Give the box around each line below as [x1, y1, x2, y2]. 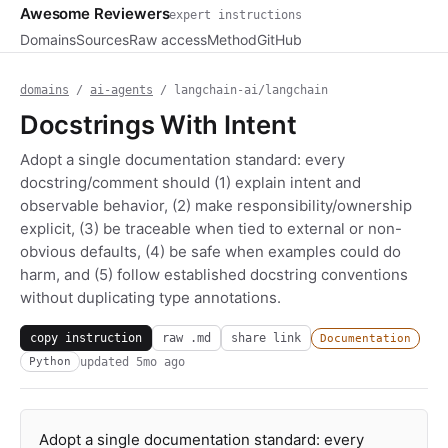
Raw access [129, 31, 207, 48]
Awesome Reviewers [20, 4, 170, 23]
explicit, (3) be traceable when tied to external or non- [20, 219, 402, 238]
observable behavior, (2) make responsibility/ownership [20, 196, 412, 215]
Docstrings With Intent [20, 109, 297, 140]
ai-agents [90, 83, 153, 97]
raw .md [162, 330, 211, 345]
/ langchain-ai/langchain [153, 83, 328, 97]
